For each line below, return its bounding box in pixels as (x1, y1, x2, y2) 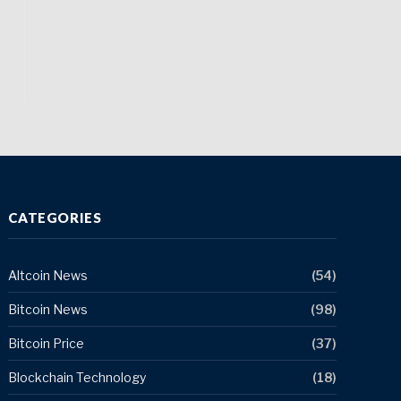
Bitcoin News (8, 301, 89, 317)
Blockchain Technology (8, 369, 147, 385)
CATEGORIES (8, 209, 102, 226)
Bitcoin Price (8, 335, 85, 351)
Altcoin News (8, 267, 89, 283)
